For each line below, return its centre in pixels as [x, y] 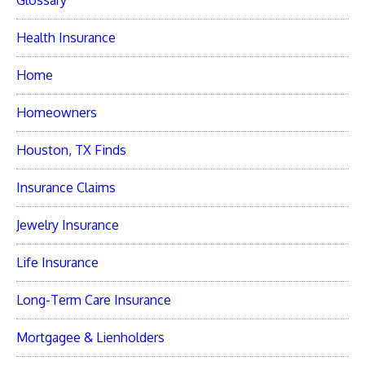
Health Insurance [66, 38]
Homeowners [57, 113]
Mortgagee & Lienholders [90, 338]
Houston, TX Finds [71, 150]
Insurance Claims [66, 188]
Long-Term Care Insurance [94, 300]
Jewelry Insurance [68, 225]
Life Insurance [57, 263]
